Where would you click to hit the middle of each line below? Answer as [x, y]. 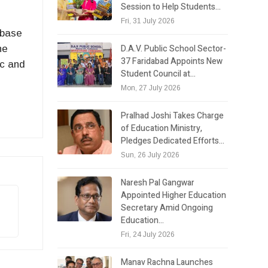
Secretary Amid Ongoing [167, 208]
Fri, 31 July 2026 [148, 21]
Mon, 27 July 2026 [151, 88]
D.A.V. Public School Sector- [174, 48]
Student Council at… [159, 74]
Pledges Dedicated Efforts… [173, 141]
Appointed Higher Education [174, 195]
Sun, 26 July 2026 [150, 155]
